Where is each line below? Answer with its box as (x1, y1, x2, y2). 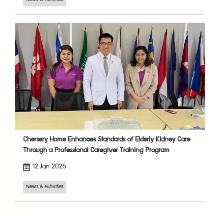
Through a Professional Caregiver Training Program (23, 147, 169, 154)
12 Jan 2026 (32, 164, 66, 170)
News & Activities (26, 184, 63, 189)
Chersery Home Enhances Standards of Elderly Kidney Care (23, 137, 190, 143)
